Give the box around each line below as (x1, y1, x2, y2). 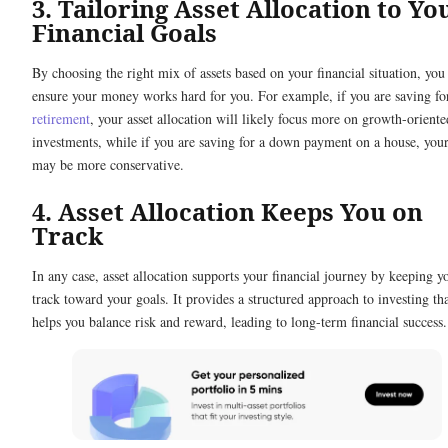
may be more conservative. (32, 155, 184, 175)
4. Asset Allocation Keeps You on (32, 195, 423, 229)
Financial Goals (32, 16, 217, 50)
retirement (32, 109, 90, 129)
